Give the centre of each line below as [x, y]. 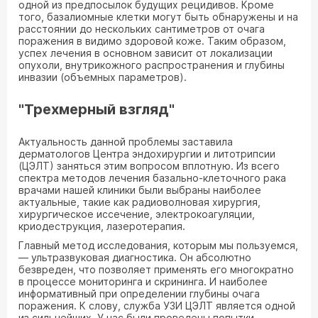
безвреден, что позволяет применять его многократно [156, 269]
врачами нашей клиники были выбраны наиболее [140, 190]
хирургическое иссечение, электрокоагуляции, [137, 214]
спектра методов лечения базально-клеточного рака [152, 178]
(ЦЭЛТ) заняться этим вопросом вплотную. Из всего [149, 166]
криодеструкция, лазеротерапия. [102, 226]
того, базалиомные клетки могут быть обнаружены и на [158, 17]
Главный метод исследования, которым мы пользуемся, [158, 245]
